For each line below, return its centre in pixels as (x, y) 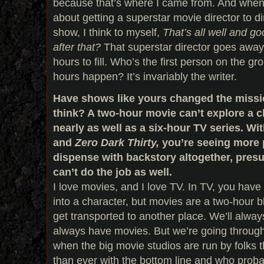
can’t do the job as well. (113, 172)
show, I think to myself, (108, 32)
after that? (77, 47)
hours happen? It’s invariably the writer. (145, 77)
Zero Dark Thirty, (117, 143)
